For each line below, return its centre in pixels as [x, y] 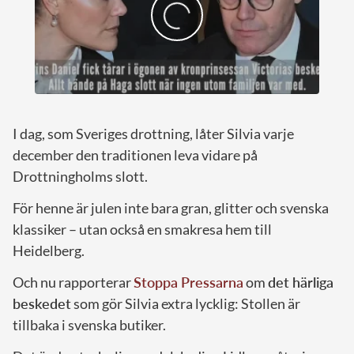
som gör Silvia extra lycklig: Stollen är [186, 303]
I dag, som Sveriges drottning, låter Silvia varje [153, 133]
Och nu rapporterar [73, 282]
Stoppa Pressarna [188, 282]
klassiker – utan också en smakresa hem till [142, 229]
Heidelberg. [49, 250]
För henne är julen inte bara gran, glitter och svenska [171, 207]
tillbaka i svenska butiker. [89, 324]
